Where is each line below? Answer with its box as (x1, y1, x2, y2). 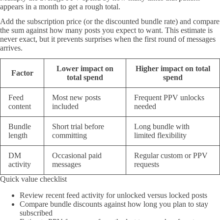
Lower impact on (56, 64, 113, 73)
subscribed (20, 208, 53, 217)
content (8, 102, 31, 110)
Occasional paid (52, 151, 102, 160)
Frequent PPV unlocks (134, 93, 204, 102)
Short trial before (52, 122, 104, 131)
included (52, 102, 79, 110)
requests (134, 160, 159, 168)
